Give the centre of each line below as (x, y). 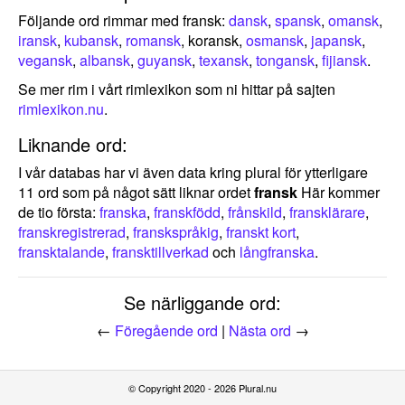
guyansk (165, 60)
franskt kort (261, 232)
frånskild (255, 212)
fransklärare (327, 212)
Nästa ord (259, 330)
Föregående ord (166, 330)
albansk (105, 60)
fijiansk (344, 60)
